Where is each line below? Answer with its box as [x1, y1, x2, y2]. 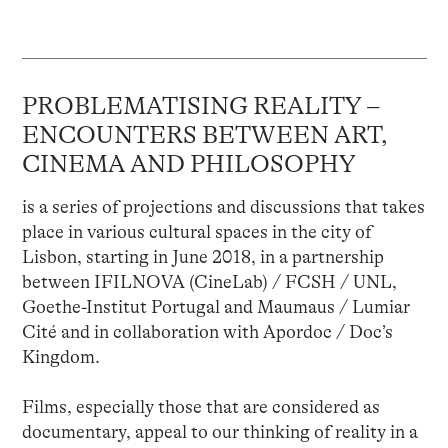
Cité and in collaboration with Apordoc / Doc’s [21, 321, 393, 342]
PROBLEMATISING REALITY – [21, 91, 380, 120]
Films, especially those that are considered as [21, 396, 380, 417]
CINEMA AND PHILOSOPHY [21, 149, 356, 178]
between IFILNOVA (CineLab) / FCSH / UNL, [21, 271, 397, 292]
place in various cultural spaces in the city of [21, 221, 372, 242]
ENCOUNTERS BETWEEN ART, [21, 120, 388, 149]
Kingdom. [21, 346, 100, 367]
